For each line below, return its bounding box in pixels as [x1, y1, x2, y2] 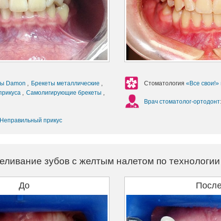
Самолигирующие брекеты [26, 89, 103, 97]
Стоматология [144, 80, 186, 87]
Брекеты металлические [31, 80, 101, 87]
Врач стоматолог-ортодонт [144, 98, 220, 106]
